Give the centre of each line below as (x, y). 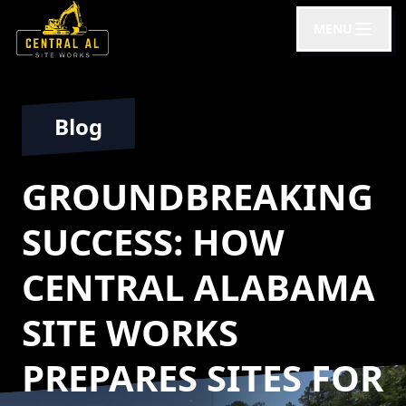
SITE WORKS (130, 332)
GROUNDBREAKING (198, 196)
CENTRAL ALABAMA (198, 287)
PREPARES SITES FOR (203, 377)
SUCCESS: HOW (153, 242)
